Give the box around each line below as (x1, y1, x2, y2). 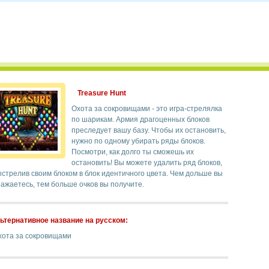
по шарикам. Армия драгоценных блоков (71, 115, 210, 124)
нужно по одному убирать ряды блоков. (71, 137, 205, 145)
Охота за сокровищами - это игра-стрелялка (71, 104, 222, 113)
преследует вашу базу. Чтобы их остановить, (71, 126, 226, 134)
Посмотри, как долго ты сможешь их (71, 148, 194, 156)
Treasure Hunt (77, 89, 126, 97)
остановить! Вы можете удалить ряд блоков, (71, 159, 222, 167)
